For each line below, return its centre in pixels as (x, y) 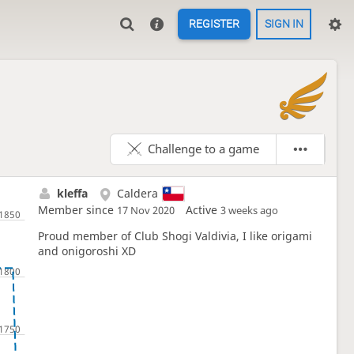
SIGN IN (284, 24)
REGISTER (214, 24)
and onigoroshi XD (87, 250)
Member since (77, 209)
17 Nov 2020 (145, 210)
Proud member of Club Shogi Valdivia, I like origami (175, 235)
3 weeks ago (249, 210)
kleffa (72, 193)
